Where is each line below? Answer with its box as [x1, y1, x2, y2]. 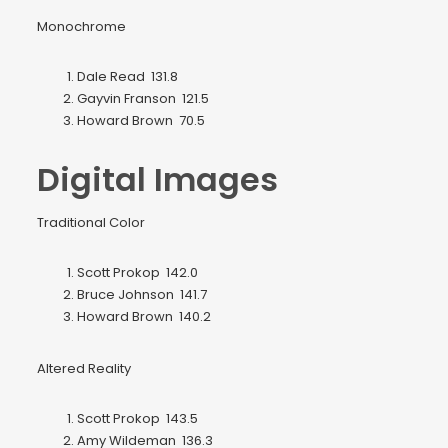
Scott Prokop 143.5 [77, 409, 198, 429]
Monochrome [37, 17, 126, 37]
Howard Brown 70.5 [77, 111, 205, 131]
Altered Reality [37, 359, 131, 379]
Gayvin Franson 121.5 [77, 89, 209, 109]
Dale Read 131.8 [77, 67, 178, 87]
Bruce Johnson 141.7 [77, 285, 207, 305]
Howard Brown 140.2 [77, 307, 211, 327]
